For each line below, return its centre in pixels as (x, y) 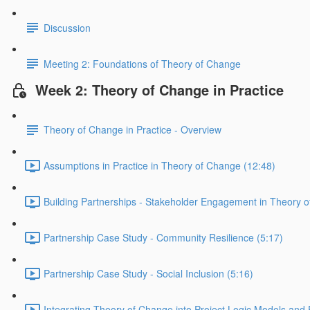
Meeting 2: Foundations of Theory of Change (142, 63)
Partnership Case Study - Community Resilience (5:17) (163, 238)
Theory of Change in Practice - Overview (133, 130)
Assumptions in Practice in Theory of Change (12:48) (159, 166)
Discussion (67, 27)
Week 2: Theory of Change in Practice (159, 90)
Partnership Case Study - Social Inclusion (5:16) (148, 274)
